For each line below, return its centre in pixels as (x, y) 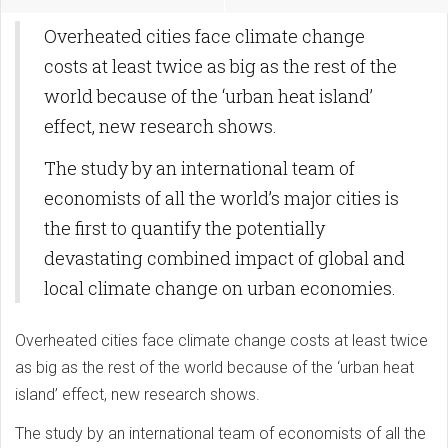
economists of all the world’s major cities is (221, 198)
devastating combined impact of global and (224, 258)
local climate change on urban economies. (220, 288)
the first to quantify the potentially (184, 228)
